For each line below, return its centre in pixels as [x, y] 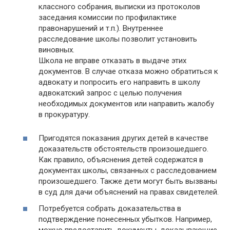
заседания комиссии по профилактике [108, 17]
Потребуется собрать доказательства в [110, 208]
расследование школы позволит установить [118, 39]
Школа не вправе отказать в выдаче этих [112, 61]
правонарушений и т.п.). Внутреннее [101, 28]
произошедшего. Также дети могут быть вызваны [128, 181]
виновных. [56, 50]
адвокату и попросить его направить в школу [119, 82]
